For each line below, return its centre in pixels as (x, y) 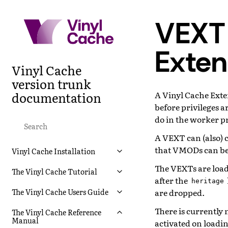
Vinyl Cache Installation (53, 151)
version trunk (51, 83)
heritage (207, 181)
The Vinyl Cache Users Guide (60, 192)
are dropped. (180, 192)
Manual (25, 220)
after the (172, 180)
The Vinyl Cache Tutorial (54, 171)
